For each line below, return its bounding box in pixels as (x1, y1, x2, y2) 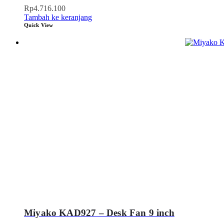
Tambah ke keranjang (24, 13, 92, 22)
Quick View (24, 22, 53, 28)
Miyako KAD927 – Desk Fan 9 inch (24, 207, 174, 218)
